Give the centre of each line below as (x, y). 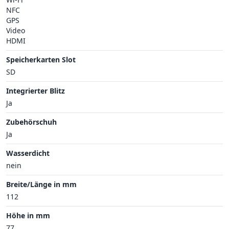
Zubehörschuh (31, 122)
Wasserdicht (28, 153)
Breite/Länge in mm (41, 184)
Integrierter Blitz (36, 90)
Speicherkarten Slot (41, 59)
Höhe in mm (28, 215)
